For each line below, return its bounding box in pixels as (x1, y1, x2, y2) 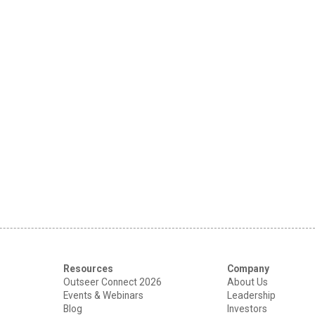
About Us (226, 276, 268, 288)
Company (226, 262, 269, 274)
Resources (63, 262, 114, 274)
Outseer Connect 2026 (63, 276, 162, 288)
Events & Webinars (63, 289, 144, 301)
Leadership (226, 289, 276, 301)
